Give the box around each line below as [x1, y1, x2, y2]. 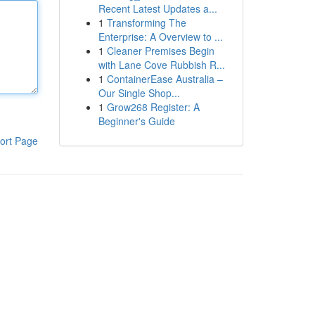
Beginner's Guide [98, 114, 175, 128]
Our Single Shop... [98, 86, 180, 100]
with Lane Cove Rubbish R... [98, 58, 225, 72]
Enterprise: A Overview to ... [98, 30, 223, 44]
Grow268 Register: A [106, 100, 200, 114]
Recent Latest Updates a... [98, 1, 217, 15]
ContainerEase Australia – [106, 72, 223, 86]
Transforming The [106, 15, 186, 30]
